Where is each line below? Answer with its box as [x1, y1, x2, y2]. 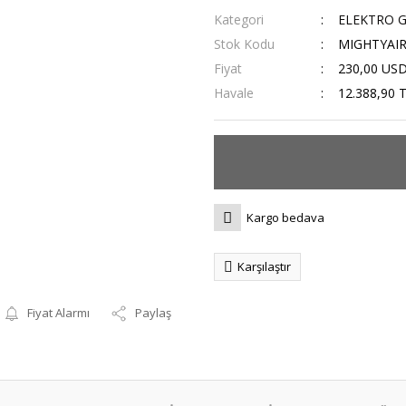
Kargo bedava [246, 208, 324, 226]
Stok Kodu [214, 35, 275, 53]
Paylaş [135, 304, 172, 321]
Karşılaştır [237, 258, 291, 275]
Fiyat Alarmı [27, 304, 91, 321]
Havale [214, 84, 254, 101]
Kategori [214, 11, 264, 28]
